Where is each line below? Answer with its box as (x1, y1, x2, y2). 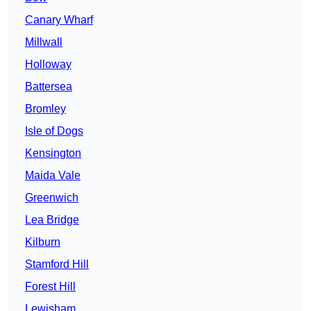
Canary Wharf (25, 14, 93, 26)
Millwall (25, 36, 62, 49)
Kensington (25, 147, 81, 160)
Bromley (25, 103, 66, 115)
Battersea (25, 81, 72, 93)
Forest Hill (25, 280, 76, 293)
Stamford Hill (25, 258, 89, 271)
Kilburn (25, 236, 60, 249)
